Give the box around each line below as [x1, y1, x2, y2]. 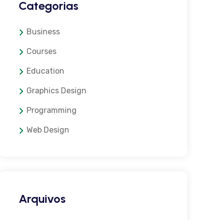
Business [26, 27, 60, 36]
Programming [26, 106, 77, 115]
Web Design [26, 125, 69, 135]
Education [26, 66, 64, 76]
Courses [26, 47, 56, 56]
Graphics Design [26, 86, 86, 95]
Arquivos [18, 192, 66, 206]
